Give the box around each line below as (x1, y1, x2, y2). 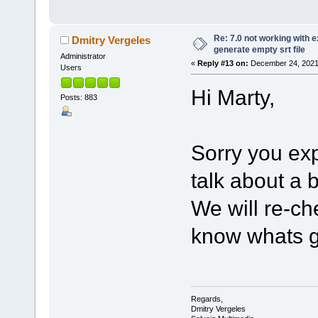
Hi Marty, (190, 84, 275, 109)
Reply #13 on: (197, 58, 248, 67)
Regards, (190, 295, 223, 304)
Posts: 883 (60, 93, 97, 102)
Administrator (60, 51, 106, 60)
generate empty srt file (213, 44, 305, 55)
